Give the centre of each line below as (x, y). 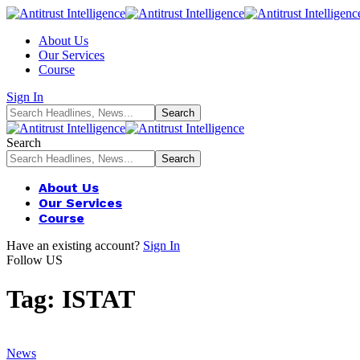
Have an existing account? (73, 245)
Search (24, 143)
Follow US (35, 260)
